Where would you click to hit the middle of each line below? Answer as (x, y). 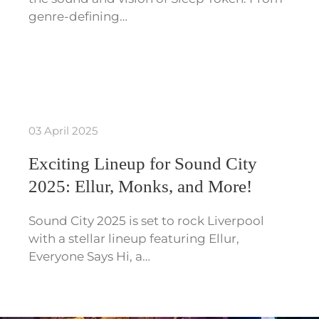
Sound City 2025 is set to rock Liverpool (146, 221)
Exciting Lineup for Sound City (143, 164)
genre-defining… (78, 17)
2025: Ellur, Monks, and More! (140, 187)
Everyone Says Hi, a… (89, 257)
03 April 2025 (63, 131)
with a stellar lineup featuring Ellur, (134, 239)
